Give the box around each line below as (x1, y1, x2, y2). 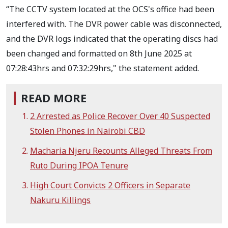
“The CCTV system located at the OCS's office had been (6, 4, 214, 15)
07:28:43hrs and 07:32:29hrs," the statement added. (6, 63, 199, 74)
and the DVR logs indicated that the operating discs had (6, 33, 218, 45)
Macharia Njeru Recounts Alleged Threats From (30, 145, 212, 157)
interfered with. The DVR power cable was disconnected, (6, 18, 222, 30)
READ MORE (21, 91, 87, 106)
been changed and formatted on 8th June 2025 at (6, 48, 192, 60)
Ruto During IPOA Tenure (30, 160, 128, 172)
